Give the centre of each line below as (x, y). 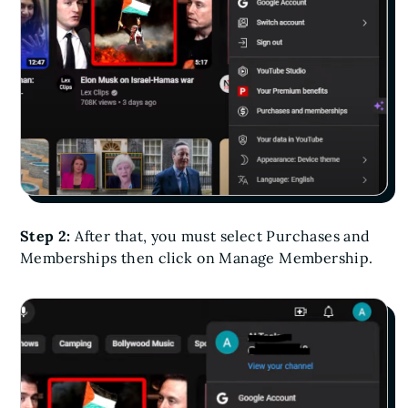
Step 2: (46, 235)
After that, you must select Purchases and (220, 235)
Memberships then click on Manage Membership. (197, 257)
